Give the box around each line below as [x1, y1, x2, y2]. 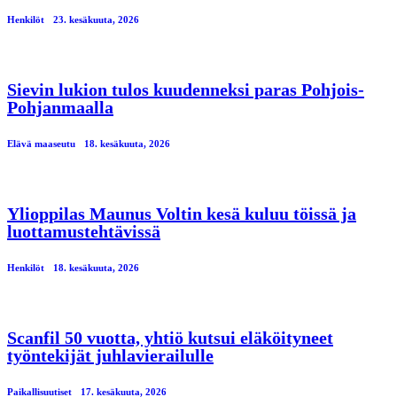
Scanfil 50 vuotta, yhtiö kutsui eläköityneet [7, 328, 333, 348]
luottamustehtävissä [7, 222, 160, 242]
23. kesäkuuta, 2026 [53, 14, 139, 26]
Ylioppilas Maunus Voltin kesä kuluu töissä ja [7, 204, 356, 224]
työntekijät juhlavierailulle [7, 346, 214, 366]
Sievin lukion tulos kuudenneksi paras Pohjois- [7, 80, 364, 100]
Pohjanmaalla [7, 97, 113, 118]
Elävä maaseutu [7, 138, 75, 150]
